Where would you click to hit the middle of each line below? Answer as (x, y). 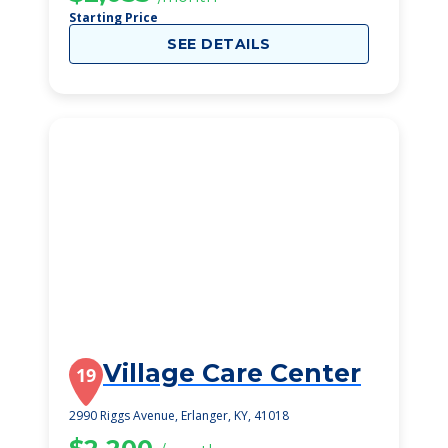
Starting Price (113, 17)
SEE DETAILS (219, 44)
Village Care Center (232, 373)
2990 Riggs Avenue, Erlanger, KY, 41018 (179, 415)
